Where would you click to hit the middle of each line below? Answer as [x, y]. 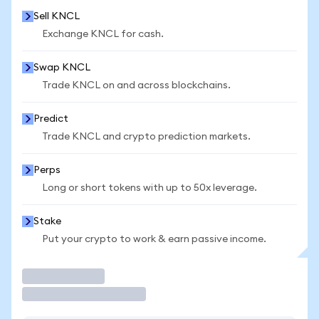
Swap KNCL [62, 68]
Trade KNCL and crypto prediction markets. [146, 137]
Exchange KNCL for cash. [103, 34]
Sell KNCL [57, 16]
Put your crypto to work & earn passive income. [154, 239]
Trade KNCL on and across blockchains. [136, 85]
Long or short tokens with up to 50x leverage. [150, 188]
